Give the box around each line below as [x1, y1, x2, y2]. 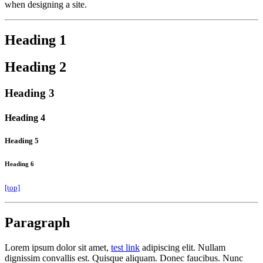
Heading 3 [5, 87, 55, 100]
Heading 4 [5, 112, 45, 123]
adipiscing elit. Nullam [140, 242, 225, 252]
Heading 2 [5, 59, 66, 75]
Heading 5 [5, 136, 39, 145]
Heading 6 [5, 160, 34, 167]
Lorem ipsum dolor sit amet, [5, 242, 111, 252]
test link [111, 242, 140, 252]
